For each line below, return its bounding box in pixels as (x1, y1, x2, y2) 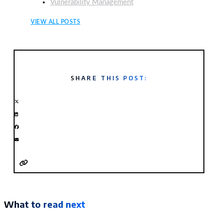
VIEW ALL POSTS (31, 19, 80, 25)
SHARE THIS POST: (70, 74, 148, 82)
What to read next (4, 199, 85, 210)
